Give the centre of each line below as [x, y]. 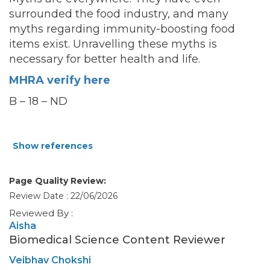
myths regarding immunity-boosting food [122, 29]
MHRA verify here [60, 80]
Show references [53, 146]
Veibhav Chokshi [50, 260]
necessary [36, 59]
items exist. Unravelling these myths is [113, 44]
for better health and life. [132, 59]
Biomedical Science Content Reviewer [117, 240]
